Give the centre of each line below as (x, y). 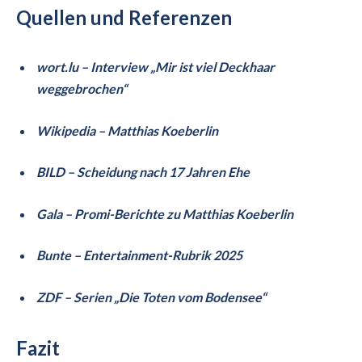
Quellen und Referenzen (124, 18)
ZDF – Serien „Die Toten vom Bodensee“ (151, 297)
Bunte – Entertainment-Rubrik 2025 (139, 255)
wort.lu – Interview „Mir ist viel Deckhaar (156, 66)
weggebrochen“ (82, 88)
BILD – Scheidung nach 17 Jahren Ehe (143, 172)
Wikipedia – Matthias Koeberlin (127, 130)
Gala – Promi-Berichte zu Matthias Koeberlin (165, 213)
